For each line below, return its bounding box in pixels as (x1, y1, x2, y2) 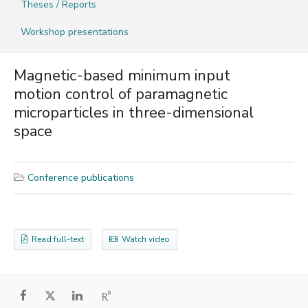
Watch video (118, 233, 170, 245)
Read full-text (27, 233, 84, 245)
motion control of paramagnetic (14, 83, 228, 104)
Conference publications (27, 170, 134, 184)
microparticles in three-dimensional (14, 102, 254, 123)
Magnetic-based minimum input (14, 65, 230, 86)
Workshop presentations (21, 25, 129, 38)
